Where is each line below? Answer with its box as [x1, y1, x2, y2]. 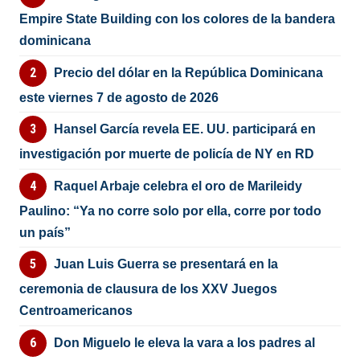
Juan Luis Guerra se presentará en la [53, 257, 278, 272]
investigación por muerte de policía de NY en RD [19, 147, 315, 162]
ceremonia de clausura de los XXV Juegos [19, 282, 278, 297]
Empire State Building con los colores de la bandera [19, 12, 336, 27]
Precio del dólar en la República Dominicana [53, 65, 323, 80]
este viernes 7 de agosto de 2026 [19, 90, 219, 104]
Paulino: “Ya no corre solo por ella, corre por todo [19, 203, 322, 218]
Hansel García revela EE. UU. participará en [53, 122, 316, 137]
